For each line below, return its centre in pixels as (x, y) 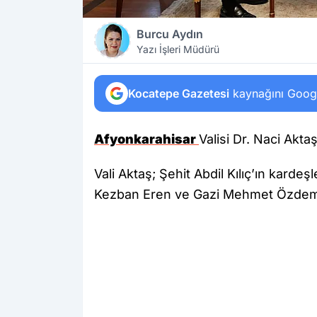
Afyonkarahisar (146, 139)
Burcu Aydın (170, 34)
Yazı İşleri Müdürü (178, 49)
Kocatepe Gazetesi (179, 93)
